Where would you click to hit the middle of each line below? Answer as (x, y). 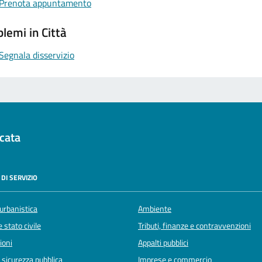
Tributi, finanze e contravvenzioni (194, 226)
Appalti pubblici (163, 243)
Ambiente (155, 209)
